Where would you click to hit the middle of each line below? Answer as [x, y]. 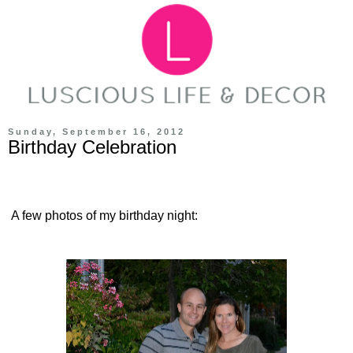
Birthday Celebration [92, 147]
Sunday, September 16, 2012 [97, 131]
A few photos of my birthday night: [103, 216]
